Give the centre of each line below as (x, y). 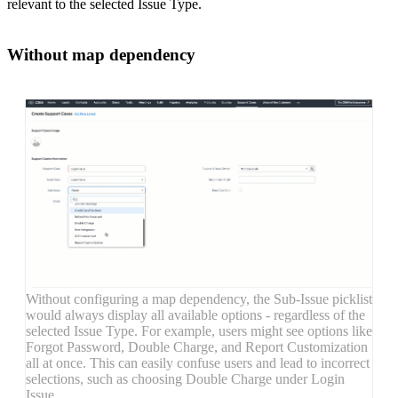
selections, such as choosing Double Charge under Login (185, 379)
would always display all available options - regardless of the (195, 315)
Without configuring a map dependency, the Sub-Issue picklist (199, 299)
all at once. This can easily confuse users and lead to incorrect (198, 363)
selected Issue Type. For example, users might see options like (199, 331)
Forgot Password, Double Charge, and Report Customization (197, 347)
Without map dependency (101, 54)
